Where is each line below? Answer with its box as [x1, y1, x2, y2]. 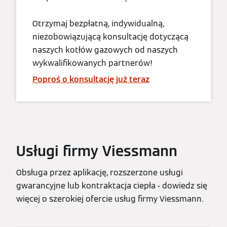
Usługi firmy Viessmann [16, 141, 177, 160]
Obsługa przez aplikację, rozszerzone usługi [16, 167, 183, 178]
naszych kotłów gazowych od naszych [32, 44, 178, 55]
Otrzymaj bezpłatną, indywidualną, [32, 18, 164, 29]
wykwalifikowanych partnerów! [32, 57, 153, 68]
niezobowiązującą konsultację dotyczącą [32, 31, 188, 42]
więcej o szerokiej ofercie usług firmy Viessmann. [16, 193, 203, 204]
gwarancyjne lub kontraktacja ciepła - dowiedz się [16, 180, 207, 191]
